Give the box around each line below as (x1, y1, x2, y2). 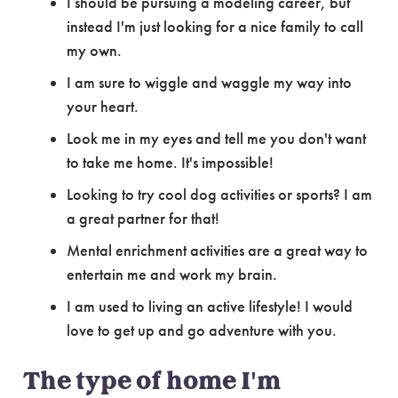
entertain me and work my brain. (66, 264, 277, 284)
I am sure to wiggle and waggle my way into (66, 72, 352, 92)
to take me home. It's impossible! (66, 152, 274, 172)
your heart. (66, 96, 139, 116)
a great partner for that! (66, 208, 219, 228)
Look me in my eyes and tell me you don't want (66, 128, 366, 148)
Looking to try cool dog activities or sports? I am (66, 184, 372, 204)
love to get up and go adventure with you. (66, 320, 337, 340)
